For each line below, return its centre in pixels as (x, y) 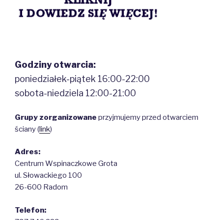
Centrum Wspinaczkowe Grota (66, 164)
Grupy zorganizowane (56, 117)
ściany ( (27, 129)
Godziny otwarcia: (55, 65)
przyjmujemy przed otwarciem (148, 117)
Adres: (27, 152)
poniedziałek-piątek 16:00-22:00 (82, 79)
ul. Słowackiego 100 (48, 176)
